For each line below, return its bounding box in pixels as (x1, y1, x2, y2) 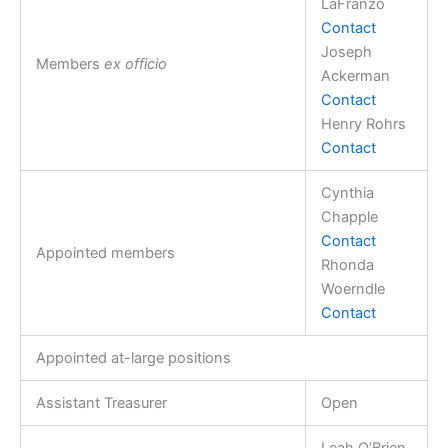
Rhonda (320, 255, 374, 274)
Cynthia (320, 183, 374, 202)
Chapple (320, 207, 378, 226)
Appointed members (35, 243, 175, 262)
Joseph (320, 42, 372, 61)
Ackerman (320, 66, 390, 85)
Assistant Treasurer (35, 393, 167, 412)
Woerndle (320, 279, 385, 298)
